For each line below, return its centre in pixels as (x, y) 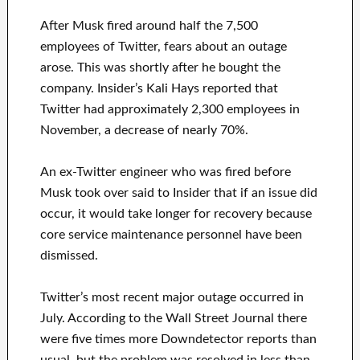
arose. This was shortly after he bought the (160, 68)
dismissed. (69, 256)
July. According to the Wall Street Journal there (173, 319)
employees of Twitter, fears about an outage (163, 47)
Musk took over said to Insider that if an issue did (178, 193)
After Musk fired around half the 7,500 (149, 26)
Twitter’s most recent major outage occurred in (172, 298)
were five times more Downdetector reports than (178, 340)
